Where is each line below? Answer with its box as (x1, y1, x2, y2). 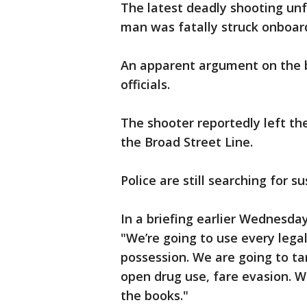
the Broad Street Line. (121, 133, 253, 150)
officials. (121, 75, 170, 93)
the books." (121, 286, 188, 304)
